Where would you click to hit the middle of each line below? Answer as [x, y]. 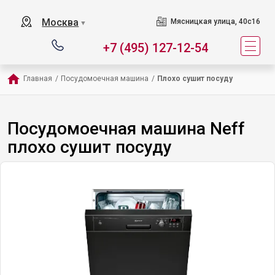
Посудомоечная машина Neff [126, 129]
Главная [38, 79]
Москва [60, 22]
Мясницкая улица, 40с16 [215, 21]
